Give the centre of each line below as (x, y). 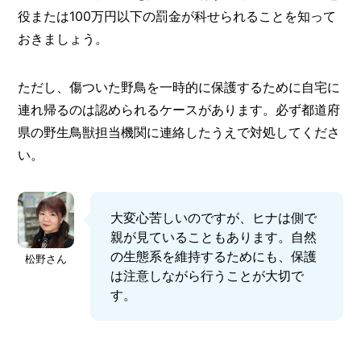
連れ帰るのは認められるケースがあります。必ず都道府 (179, 109)
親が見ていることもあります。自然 (214, 237)
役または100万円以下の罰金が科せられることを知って (177, 16)
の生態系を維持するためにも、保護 (214, 256)
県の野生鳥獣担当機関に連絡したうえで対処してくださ (179, 132)
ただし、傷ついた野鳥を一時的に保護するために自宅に (179, 87)
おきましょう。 (63, 38)
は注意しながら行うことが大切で (207, 275)
